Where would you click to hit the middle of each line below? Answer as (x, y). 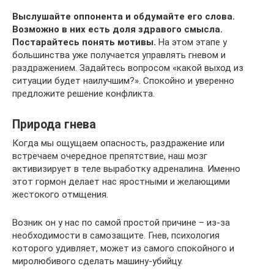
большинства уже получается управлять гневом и (119, 55)
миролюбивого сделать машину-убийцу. (98, 261)
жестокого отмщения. (60, 194)
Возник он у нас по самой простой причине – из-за (121, 223)
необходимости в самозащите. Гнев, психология (116, 235)
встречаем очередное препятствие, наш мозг (110, 156)
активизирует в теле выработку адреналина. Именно (126, 169)
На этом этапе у (191, 42)
